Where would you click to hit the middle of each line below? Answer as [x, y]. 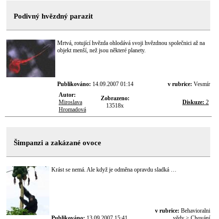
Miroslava [70, 102]
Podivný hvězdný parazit [53, 16]
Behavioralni [196, 211]
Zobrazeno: [115, 98]
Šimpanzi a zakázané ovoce [57, 143]
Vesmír [202, 84]
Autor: [67, 95]
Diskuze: [193, 102]
